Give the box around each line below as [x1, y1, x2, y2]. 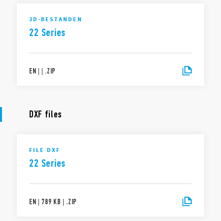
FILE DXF [29, 146, 60, 153]
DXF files [29, 109, 63, 120]
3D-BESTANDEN [29, 15, 82, 23]
